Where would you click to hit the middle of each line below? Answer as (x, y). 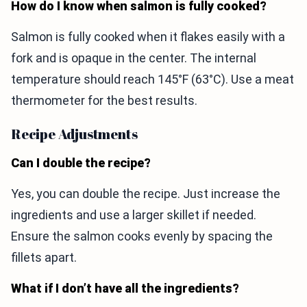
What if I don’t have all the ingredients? (125, 288)
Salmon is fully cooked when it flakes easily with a (148, 37)
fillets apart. (44, 257)
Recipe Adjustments (74, 134)
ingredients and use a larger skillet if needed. (134, 215)
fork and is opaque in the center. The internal (134, 58)
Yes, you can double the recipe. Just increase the (146, 194)
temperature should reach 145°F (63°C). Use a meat (152, 79)
